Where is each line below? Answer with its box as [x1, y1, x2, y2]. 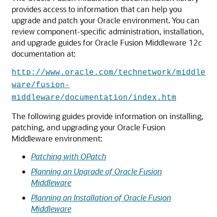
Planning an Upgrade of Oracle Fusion [31, 166, 162, 176]
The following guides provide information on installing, [12, 111, 203, 121]
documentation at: [12, 48, 76, 59]
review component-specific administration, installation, [12, 26, 204, 36]
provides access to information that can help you [12, 4, 182, 14]
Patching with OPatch [31, 151, 106, 161]
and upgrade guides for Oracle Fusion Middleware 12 [12, 37, 198, 47]
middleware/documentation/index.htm [12, 93, 176, 102]
